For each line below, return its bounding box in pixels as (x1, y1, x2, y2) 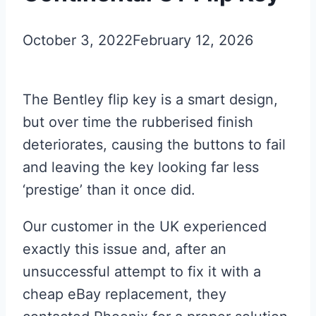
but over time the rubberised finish (23, 114, 253, 131)
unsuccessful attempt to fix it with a (23, 263, 261, 281)
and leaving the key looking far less (23, 159, 259, 176)
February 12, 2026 (133, 32, 253, 49)
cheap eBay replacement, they (23, 286, 226, 303)
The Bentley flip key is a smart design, (23, 91, 278, 109)
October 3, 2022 (23, 32, 133, 49)
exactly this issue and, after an (23, 241, 226, 258)
